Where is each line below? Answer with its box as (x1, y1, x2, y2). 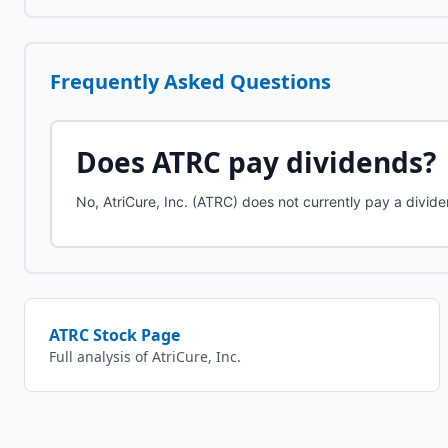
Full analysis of (49, 347, 152, 366)
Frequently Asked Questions (50, 68, 331, 95)
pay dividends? (221, 143, 436, 181)
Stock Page (89, 324, 180, 346)
